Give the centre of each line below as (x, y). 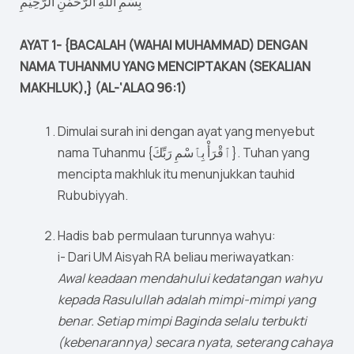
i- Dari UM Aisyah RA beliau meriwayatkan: (177, 257)
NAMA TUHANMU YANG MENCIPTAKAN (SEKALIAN (165, 67)
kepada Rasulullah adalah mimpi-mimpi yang (186, 300)
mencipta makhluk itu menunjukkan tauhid (176, 174)
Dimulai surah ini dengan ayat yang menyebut (186, 132)
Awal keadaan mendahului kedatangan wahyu (190, 279)
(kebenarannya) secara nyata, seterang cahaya (195, 343)
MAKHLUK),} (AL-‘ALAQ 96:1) (103, 88)
